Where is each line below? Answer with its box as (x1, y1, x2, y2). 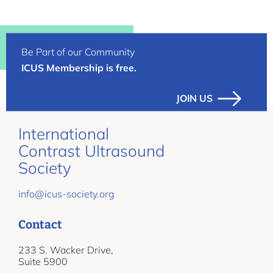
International (18, 124, 109, 144)
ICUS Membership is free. (21, 62, 136, 74)
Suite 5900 (18, 255, 68, 268)
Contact (18, 218, 62, 232)
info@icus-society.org (18, 188, 115, 200)
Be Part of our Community (21, 46, 135, 58)
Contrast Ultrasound (18, 141, 165, 161)
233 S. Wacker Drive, (18, 244, 113, 257)
